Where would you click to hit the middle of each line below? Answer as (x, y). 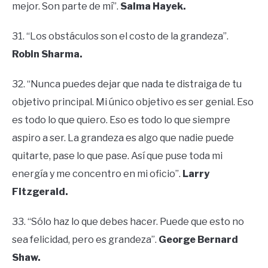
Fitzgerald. (40, 192)
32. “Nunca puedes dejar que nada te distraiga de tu (127, 84)
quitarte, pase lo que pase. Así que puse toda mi (117, 156)
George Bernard (198, 240)
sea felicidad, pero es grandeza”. (85, 240)
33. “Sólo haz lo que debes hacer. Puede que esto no (128, 222)
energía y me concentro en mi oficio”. (97, 174)
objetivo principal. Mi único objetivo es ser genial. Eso (133, 102)
